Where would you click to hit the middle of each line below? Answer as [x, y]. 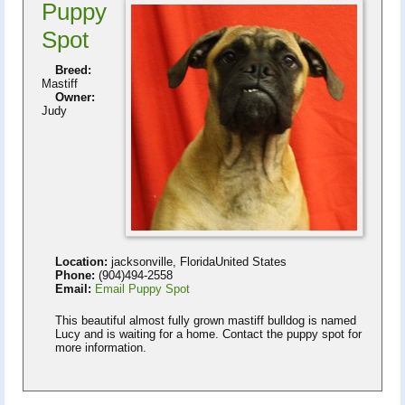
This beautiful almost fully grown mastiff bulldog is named [206, 320]
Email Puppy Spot [142, 288]
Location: [81, 261]
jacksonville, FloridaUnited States [197, 261]
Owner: [75, 97]
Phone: [75, 275]
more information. [101, 347]
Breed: [73, 70]
